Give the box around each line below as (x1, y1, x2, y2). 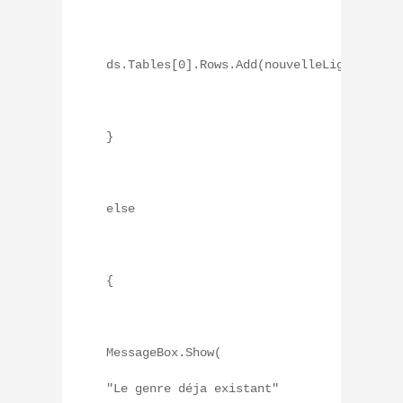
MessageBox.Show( (106, 345, 221, 360)
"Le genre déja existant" (106, 381, 279, 396)
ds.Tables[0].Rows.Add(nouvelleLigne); (106, 57, 372, 72)
